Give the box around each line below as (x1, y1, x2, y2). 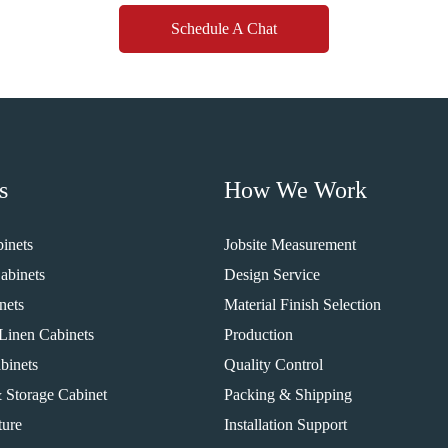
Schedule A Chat (171, 20, 277, 37)
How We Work (224, 177, 367, 203)
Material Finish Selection (224, 296, 381, 313)
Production (224, 326, 293, 343)
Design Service (224, 266, 320, 283)
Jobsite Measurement (224, 236, 356, 253)
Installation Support (224, 416, 347, 433)
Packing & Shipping (224, 386, 352, 403)
